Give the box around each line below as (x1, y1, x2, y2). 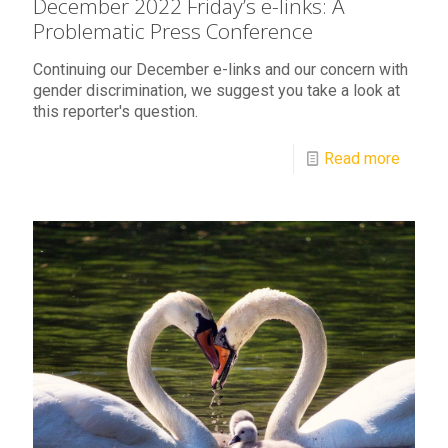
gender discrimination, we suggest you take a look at (33, 81, 400, 101)
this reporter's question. (33, 102, 198, 122)
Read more (324, 149, 400, 169)
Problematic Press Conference (33, 17, 313, 46)
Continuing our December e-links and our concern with (33, 60, 408, 80)
